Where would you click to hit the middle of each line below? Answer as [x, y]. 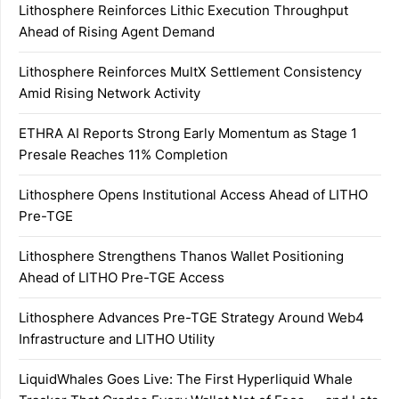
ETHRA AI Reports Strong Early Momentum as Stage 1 [188, 133]
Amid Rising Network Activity [110, 93]
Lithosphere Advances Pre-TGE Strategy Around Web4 [191, 317]
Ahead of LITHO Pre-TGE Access [122, 277]
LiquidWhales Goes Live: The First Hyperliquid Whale [186, 379]
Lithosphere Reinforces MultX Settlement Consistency [190, 71]
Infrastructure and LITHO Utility [117, 338]
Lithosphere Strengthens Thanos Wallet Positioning [181, 256]
